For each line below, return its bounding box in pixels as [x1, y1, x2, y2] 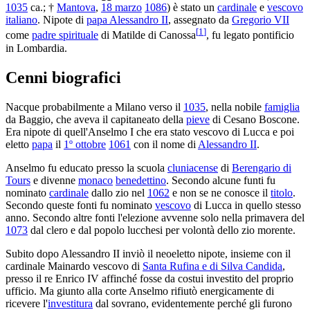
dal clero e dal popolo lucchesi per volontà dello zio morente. [28, 224, 295, 236]
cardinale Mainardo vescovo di [6, 259, 143, 272]
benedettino [116, 174, 166, 186]
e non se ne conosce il [170, 186, 271, 199]
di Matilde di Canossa [98, 29, 196, 42]
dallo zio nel [89, 186, 147, 199]
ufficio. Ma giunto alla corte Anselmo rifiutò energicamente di [6, 284, 274, 297]
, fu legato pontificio [206, 29, 294, 42]
